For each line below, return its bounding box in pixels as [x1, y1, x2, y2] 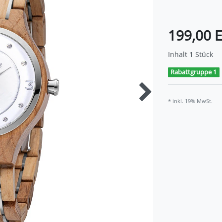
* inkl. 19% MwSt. [168, 97, 213, 105]
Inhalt [168, 50, 189, 59]
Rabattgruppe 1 [170, 67, 217, 77]
